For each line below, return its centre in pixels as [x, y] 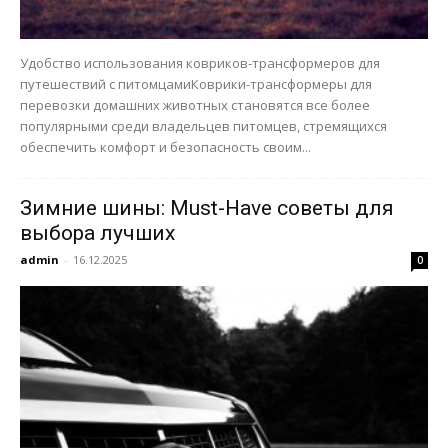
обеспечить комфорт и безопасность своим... [165, 147]
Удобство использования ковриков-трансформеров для [200, 63]
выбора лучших [97, 233]
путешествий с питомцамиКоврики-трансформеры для [196, 84]
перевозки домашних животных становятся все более [195, 105]
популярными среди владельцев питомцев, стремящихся [203, 126]
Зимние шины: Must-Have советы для [207, 208]
